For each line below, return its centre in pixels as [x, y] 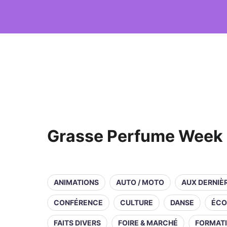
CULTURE [137, 202]
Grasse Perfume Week [135, 136]
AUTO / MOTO [140, 182]
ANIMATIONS [76, 182]
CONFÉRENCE [78, 202]
